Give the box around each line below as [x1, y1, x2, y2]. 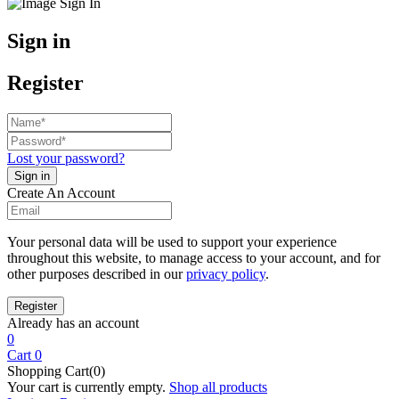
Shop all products [169, 379, 267, 395]
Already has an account [7, 314, 139, 330]
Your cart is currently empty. [7, 379, 166, 395]
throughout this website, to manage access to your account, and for [7, 249, 380, 265]
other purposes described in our [7, 265, 186, 281]
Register [7, 70, 84, 94]
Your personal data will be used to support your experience [7, 233, 337, 249]
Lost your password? [7, 150, 125, 166]
